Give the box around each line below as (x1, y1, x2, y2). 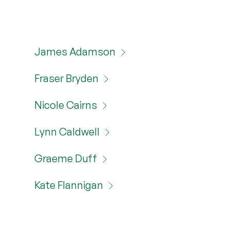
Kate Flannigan (34, 179, 104, 191)
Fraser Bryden (34, 72, 99, 85)
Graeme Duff (34, 152, 98, 165)
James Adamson (34, 45, 116, 58)
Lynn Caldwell (34, 125, 100, 138)
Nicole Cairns (34, 99, 98, 111)
